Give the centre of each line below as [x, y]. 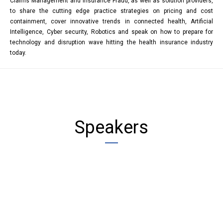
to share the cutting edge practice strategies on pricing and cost [111, 11]
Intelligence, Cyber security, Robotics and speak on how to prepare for [111, 32]
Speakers [111, 127]
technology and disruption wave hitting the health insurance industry [111, 42]
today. [18, 53]
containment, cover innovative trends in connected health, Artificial [111, 21]
